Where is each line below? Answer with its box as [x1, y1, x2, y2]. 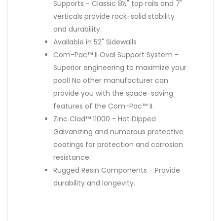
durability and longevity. [53, 178, 135, 188]
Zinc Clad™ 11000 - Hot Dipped [53, 113, 156, 124]
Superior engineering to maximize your [53, 62, 186, 73]
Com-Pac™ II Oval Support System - [53, 49, 179, 60]
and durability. [53, 24, 102, 34]
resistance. [53, 152, 91, 162]
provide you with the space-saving [53, 88, 173, 98]
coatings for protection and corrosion [53, 139, 183, 149]
